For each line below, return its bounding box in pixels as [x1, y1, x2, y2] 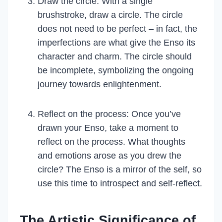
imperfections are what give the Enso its [38, 38, 195, 48]
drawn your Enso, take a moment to [38, 123, 178, 133]
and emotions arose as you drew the [38, 151, 181, 161]
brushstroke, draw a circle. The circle [38, 10, 183, 20]
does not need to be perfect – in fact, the [38, 24, 197, 34]
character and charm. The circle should [38, 52, 192, 61]
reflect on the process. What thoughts [38, 137, 185, 147]
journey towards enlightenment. [38, 79, 162, 89]
